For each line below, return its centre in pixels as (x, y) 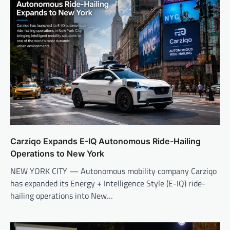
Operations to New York (57, 153)
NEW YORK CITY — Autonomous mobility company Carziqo (113, 171)
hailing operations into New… (62, 195)
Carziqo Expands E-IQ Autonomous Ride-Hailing (106, 141)
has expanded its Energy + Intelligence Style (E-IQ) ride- (108, 183)
